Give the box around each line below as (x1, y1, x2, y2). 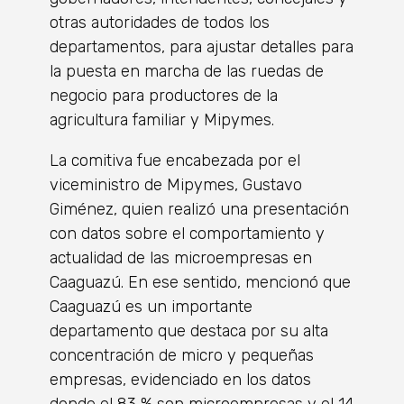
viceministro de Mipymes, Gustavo (50, 174, 302, 195)
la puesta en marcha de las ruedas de (50, 60, 324, 81)
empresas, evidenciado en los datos (50, 369, 311, 390)
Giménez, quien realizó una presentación (50, 198, 349, 219)
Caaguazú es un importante (50, 296, 252, 317)
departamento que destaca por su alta (50, 320, 328, 341)
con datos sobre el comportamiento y (50, 223, 325, 243)
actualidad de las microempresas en (50, 247, 312, 268)
